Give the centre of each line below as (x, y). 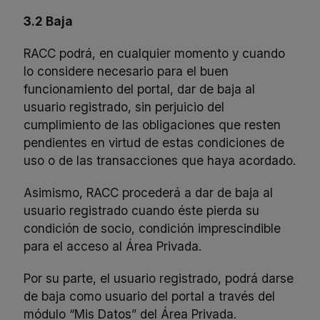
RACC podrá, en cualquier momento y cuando (155, 53)
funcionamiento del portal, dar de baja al (140, 89)
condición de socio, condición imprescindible (152, 228)
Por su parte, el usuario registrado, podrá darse (159, 278)
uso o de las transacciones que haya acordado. (160, 160)
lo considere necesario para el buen (126, 71)
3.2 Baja (49, 21)
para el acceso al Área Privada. (113, 246)
